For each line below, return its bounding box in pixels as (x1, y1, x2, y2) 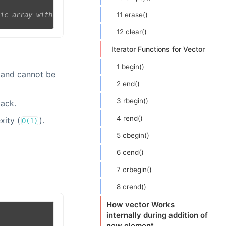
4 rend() (117, 114, 143, 122)
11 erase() (117, 11, 148, 19)
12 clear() (117, 28, 147, 36)
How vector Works (106, 200, 175, 209)
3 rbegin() (117, 97, 148, 105)
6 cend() (117, 148, 144, 156)
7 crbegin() (117, 165, 152, 174)
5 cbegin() (117, 131, 149, 139)
